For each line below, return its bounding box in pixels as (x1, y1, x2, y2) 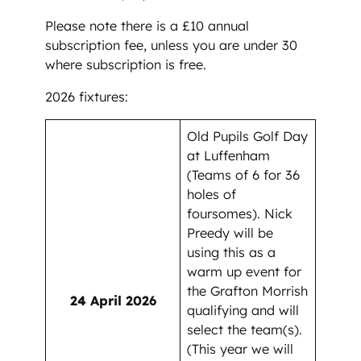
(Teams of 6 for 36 (187, 167, 301, 184)
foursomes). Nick (187, 205, 293, 222)
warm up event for (187, 263, 302, 280)
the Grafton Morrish (187, 283, 309, 300)
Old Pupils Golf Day (187, 128, 309, 145)
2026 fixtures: (45, 88, 128, 105)
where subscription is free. (45, 56, 206, 73)
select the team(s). (187, 322, 303, 338)
